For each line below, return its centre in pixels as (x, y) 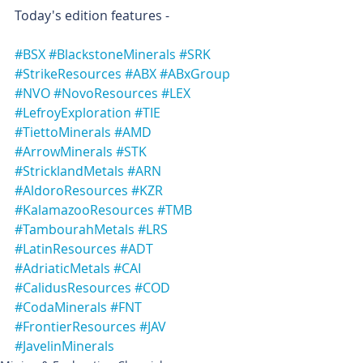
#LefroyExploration (73, 113)
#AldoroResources (71, 190)
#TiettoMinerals (63, 132)
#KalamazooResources (84, 210)
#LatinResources (66, 249)
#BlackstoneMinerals (112, 54)
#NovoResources (106, 93)
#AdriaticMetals (62, 268)
